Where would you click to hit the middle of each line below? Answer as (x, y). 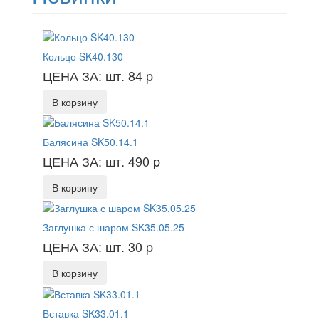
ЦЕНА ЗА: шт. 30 (94, 247)
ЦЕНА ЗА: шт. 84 (94, 75)
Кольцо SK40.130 (83, 56)
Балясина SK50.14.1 (90, 141)
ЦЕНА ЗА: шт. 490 (98, 161)
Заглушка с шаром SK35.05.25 (114, 228)
